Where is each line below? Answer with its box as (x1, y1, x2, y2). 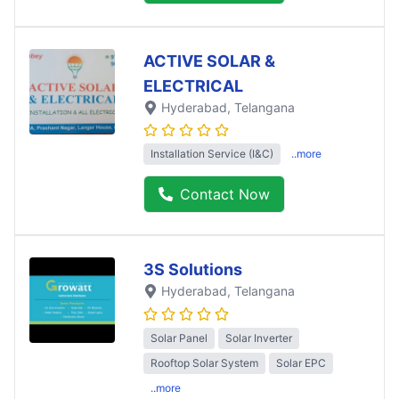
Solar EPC (276, 355, 326, 370)
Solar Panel (151, 330, 208, 345)
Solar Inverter (225, 330, 292, 345)
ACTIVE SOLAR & (143, 52, 275, 71)
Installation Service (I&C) (151, 147, 273, 161)
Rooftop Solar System (151, 355, 258, 370)
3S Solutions (143, 260, 242, 280)
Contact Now (180, 185, 270, 204)
